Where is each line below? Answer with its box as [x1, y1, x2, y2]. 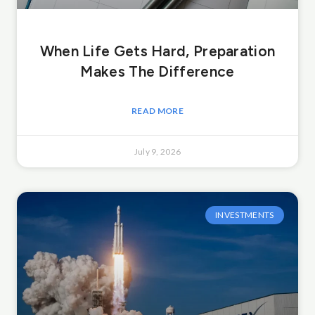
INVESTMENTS [215, 210, 274, 221]
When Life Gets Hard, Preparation [39, 41, 276, 60]
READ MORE [131, 105, 184, 116]
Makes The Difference [80, 62, 235, 80]
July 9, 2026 [134, 146, 181, 157]
